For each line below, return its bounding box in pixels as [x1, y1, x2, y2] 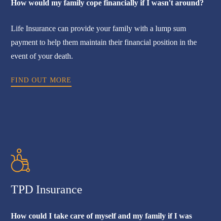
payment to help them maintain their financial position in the [11, 38, 197, 47]
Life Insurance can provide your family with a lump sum [11, 24, 186, 33]
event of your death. [11, 52, 74, 61]
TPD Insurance [11, 183, 83, 196]
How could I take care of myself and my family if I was [11, 211, 192, 220]
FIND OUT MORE [11, 76, 72, 84]
